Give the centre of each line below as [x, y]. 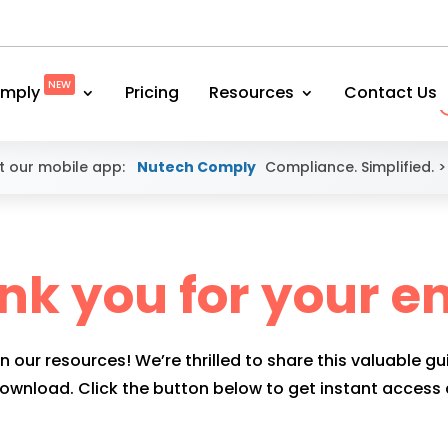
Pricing [152, 93]
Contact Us [390, 93]
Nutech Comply [194, 167]
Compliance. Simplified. [351, 167]
